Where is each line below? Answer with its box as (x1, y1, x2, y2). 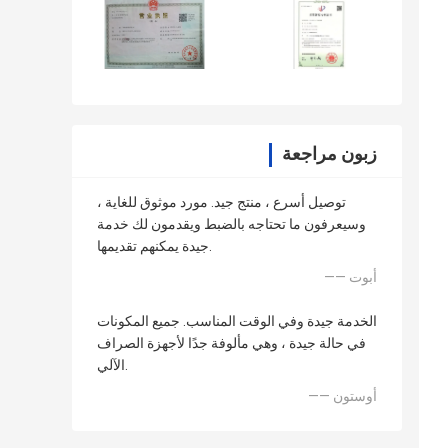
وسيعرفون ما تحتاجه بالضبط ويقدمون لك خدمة (97, 216, 366, 233)
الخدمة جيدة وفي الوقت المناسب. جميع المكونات (97, 313, 377, 330)
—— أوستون (333, 388, 377, 405)
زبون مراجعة (282, 143, 377, 165)
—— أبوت (349, 269, 377, 286)
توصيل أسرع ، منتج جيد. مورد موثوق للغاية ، (97, 194, 346, 211)
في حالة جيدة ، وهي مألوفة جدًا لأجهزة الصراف (97, 335, 366, 352)
